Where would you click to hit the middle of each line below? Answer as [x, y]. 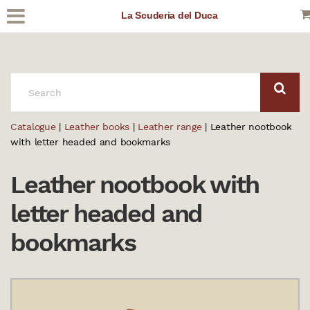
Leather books [97, 127]
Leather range [170, 127]
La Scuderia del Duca [170, 15]
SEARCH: [30, 80]
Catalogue [33, 127]
